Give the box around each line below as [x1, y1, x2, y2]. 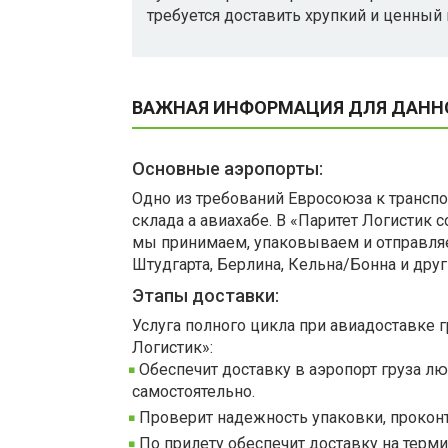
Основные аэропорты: [132, 158, 323, 180]
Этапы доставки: [132, 285, 279, 307]
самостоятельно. [132, 382, 255, 402]
